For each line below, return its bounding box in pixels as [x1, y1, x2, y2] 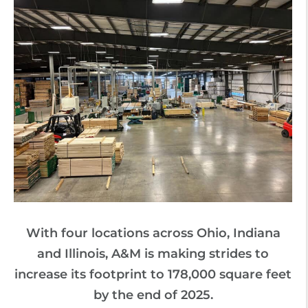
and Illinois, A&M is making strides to [37, 246, 269, 261]
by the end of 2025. [93, 287, 213, 302]
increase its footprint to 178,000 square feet [14, 267, 291, 282]
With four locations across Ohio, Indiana [25, 225, 280, 241]
